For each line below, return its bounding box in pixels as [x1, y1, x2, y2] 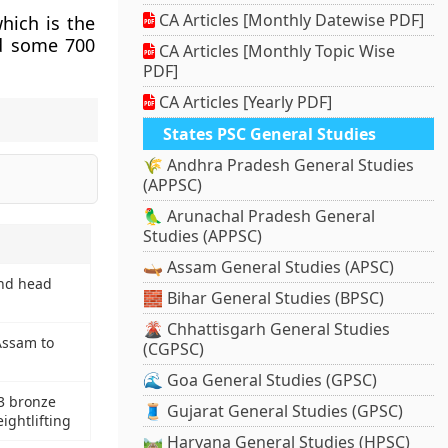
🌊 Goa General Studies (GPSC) [143, 369, 378, 392]
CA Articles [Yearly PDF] [155, 91, 333, 114]
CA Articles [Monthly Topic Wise [155, 40, 396, 63]
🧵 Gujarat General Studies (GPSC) [143, 400, 404, 423]
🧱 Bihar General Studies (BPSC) [143, 287, 385, 310]
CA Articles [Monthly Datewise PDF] [155, 9, 425, 32]
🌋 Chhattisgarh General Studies [143, 318, 391, 341]
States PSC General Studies [163, 123, 377, 146]
